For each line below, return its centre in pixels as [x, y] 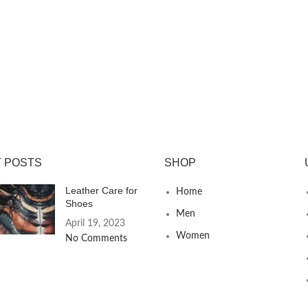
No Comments [96, 238]
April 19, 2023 [95, 223]
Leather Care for [101, 190]
